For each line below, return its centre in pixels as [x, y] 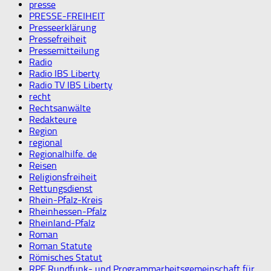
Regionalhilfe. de [63, 154]
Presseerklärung [63, 27]
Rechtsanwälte [60, 108]
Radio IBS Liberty [64, 73]
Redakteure [53, 119]
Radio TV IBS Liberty [71, 85]
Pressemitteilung [64, 50]
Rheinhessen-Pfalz [68, 211]
